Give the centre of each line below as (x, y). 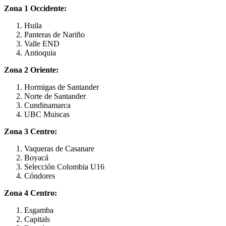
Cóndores (40, 176)
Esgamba (39, 210)
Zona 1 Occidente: (35, 8)
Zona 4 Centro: (31, 193)
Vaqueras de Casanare (59, 148)
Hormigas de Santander (62, 87)
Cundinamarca (47, 105)
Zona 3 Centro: (31, 131)
